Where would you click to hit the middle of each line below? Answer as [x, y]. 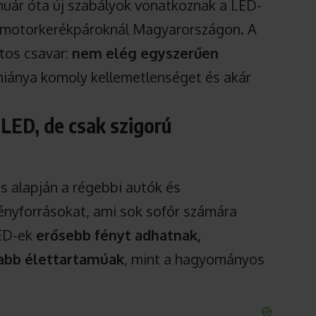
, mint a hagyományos [195, 259]
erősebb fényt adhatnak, [119, 235]
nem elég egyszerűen [146, 53]
